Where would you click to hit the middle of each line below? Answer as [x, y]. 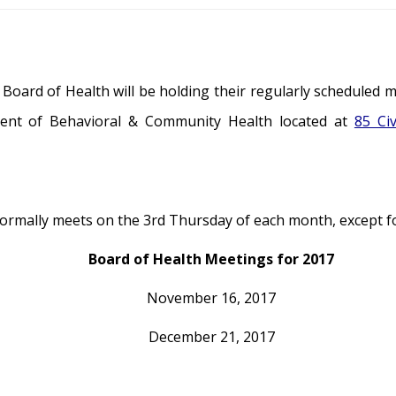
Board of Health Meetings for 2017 [211, 259]
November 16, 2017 [211, 298]
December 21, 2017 [211, 337]
